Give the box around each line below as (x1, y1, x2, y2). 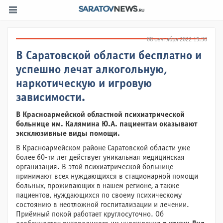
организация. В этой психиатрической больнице (16, 163, 173, 171)
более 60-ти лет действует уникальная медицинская (16, 154, 185, 161)
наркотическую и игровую (16, 79, 152, 90)
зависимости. (16, 93, 85, 104)
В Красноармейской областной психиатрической (16, 111, 185, 118)
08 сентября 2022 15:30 (147, 37, 207, 43)
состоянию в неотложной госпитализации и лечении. (16, 201, 189, 209)
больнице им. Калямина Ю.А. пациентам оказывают (16, 120, 197, 128)
